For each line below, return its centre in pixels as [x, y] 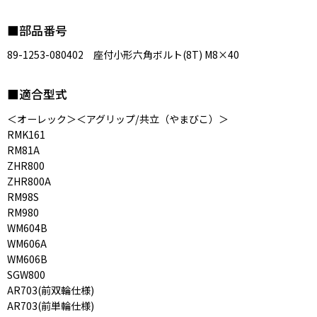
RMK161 [26, 134]
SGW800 [26, 274]
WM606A [27, 243]
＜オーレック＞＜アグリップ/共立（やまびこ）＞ [118, 119]
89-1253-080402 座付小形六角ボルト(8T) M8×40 [123, 55]
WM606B [27, 259]
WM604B [27, 227]
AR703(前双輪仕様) [51, 290]
